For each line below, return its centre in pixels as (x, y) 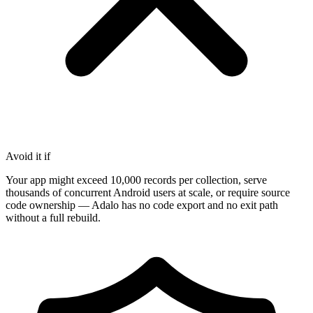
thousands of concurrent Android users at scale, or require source (148, 192)
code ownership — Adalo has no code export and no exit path (142, 205)
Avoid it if (28, 156)
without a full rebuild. (53, 217)
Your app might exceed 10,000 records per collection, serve (136, 180)
